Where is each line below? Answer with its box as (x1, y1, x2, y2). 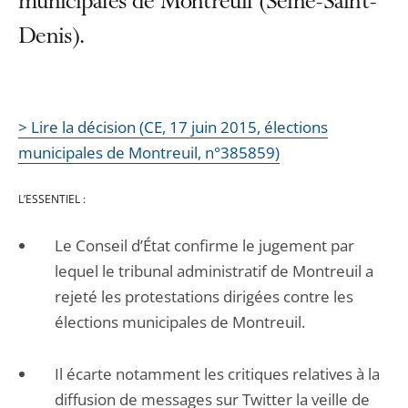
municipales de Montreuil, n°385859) (18, 142, 280, 163)
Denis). (18, 25, 85, 52)
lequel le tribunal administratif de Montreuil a (55, 260, 373, 281)
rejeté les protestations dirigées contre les (55, 286, 353, 307)
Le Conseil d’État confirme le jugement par (55, 235, 354, 256)
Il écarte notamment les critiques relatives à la (55, 363, 380, 384)
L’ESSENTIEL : (18, 191, 86, 207)
